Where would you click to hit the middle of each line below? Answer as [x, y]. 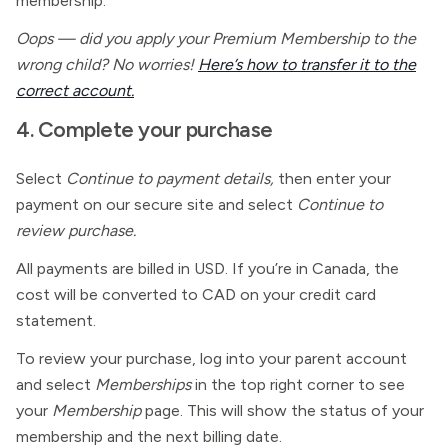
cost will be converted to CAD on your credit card [196, 294]
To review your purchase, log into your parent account [211, 358]
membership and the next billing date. [149, 436]
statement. [56, 320]
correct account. [75, 90]
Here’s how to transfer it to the [307, 64]
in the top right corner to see [298, 384]
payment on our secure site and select [156, 204]
